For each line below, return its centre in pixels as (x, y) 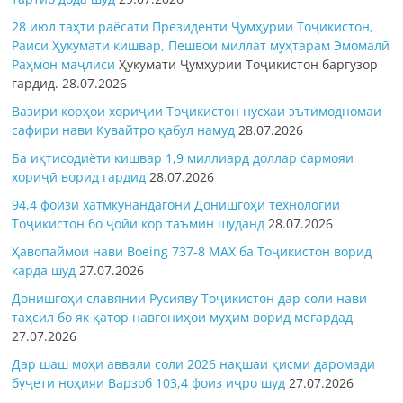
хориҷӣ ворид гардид (79, 177)
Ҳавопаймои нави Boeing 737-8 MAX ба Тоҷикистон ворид (192, 252)
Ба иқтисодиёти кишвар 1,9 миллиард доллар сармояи (183, 158)
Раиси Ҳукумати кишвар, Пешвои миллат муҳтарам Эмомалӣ (201, 46)
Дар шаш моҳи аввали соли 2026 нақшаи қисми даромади (194, 364)
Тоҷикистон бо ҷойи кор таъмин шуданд (139, 224)
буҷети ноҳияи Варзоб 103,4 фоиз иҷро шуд (149, 383)
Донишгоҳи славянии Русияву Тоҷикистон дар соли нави (190, 299)
